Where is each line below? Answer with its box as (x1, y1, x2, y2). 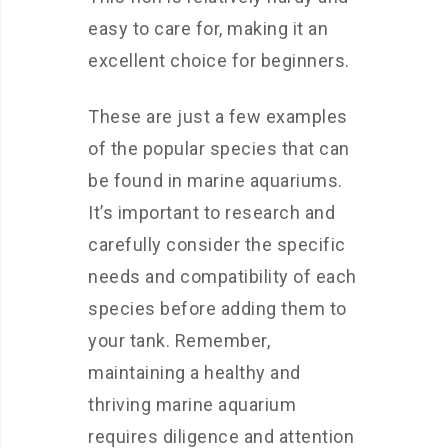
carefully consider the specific (88, 233, 346, 255)
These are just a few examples (88, 105, 348, 127)
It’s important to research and (88, 201, 335, 223)
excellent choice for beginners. (88, 49, 350, 71)
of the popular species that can (88, 137, 350, 159)
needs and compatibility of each (88, 265, 357, 287)
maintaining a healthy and (88, 361, 301, 383)
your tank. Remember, (88, 329, 270, 351)
